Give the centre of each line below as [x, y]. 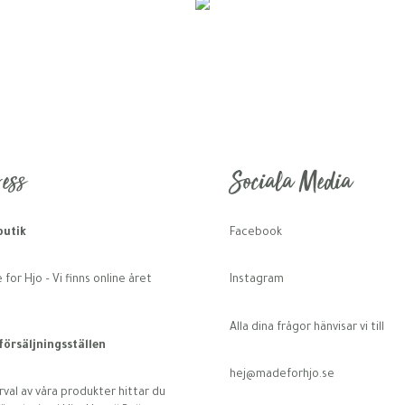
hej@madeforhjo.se [282, 375]
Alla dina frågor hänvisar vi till [306, 328]
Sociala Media [290, 184]
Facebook [255, 234]
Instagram [256, 281]
